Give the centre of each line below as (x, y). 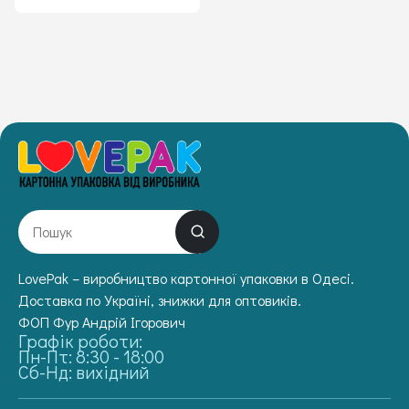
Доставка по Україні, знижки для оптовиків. (160, 299)
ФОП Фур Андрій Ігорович (102, 321)
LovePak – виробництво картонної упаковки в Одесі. (186, 278)
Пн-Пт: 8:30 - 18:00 (91, 356)
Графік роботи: (80, 340)
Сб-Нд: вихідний (84, 371)
